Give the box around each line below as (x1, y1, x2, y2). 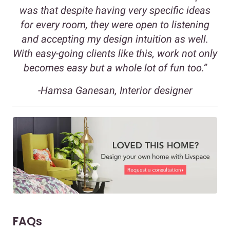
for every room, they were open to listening (21, 18, 209, 31)
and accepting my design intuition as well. (22, 33, 208, 45)
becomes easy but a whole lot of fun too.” (23, 62, 207, 74)
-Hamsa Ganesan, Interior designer (37, 84, 193, 97)
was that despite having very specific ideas (20, 4, 210, 16)
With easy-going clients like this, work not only (13, 47, 217, 60)
